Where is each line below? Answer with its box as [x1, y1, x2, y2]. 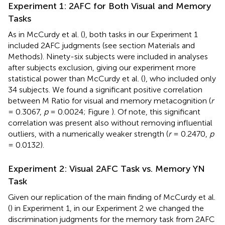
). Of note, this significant [111, 106, 200, 117]
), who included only [143, 73, 216, 83]
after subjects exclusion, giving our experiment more [8, 62, 196, 72]
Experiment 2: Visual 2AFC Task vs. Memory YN [8, 163, 205, 174]
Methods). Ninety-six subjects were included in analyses [8, 51, 208, 61]
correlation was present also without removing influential [8, 118, 212, 128]
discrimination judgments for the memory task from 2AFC [8, 214, 215, 224]
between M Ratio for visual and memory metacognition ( [8, 95, 211, 105]
